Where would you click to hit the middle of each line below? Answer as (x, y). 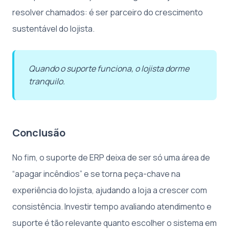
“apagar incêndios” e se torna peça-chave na (96, 174)
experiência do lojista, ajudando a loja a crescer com (110, 190)
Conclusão (39, 132)
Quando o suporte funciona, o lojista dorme (109, 68)
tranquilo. (47, 81)
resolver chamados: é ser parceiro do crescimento (108, 12)
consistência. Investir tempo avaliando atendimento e (112, 206)
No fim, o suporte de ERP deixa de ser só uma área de (111, 157)
